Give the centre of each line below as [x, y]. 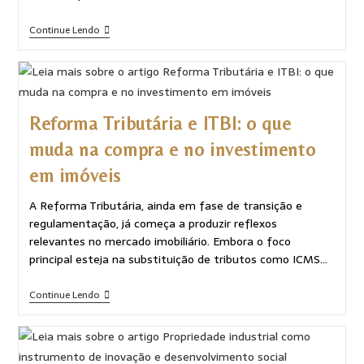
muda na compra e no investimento [172, 149]
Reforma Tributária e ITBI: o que [160, 123]
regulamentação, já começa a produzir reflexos [153, 223]
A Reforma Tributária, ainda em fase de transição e [165, 205]
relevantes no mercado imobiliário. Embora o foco [160, 241]
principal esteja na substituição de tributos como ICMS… [178, 259]
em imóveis [75, 175]
